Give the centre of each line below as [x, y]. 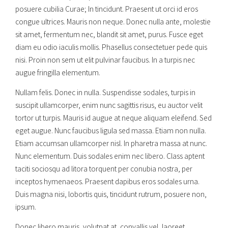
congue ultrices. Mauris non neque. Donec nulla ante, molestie [113, 22]
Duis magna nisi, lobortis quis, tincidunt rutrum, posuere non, [111, 194]
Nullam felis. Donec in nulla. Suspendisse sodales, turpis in [105, 92]
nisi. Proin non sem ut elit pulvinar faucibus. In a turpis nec [105, 60]
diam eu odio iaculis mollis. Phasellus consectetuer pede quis [111, 47]
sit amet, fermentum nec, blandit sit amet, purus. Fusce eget [109, 34]
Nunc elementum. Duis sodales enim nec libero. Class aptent [110, 156]
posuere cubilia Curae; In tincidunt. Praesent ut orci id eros [107, 9]
